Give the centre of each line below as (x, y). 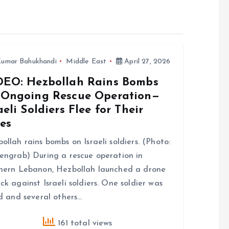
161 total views (84, 223)
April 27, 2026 (146, 61)
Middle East (86, 61)
